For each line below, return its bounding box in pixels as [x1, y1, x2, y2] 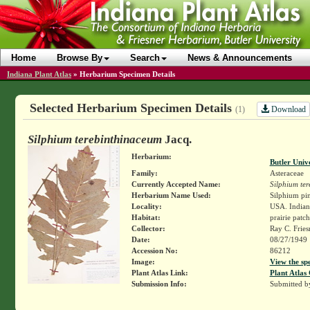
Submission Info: [131, 279, 187, 288]
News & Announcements [188, 53, 292, 63]
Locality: [131, 201, 162, 210]
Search [130, 53, 160, 63]
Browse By [57, 53, 102, 63]
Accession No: [131, 246, 178, 255]
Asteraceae [269, 168, 304, 177]
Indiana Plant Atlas [7, 70, 71, 78]
